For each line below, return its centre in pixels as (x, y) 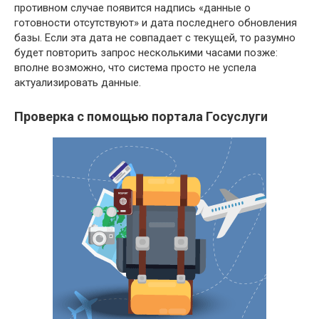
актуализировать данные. (78, 82)
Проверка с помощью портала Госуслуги (141, 116)
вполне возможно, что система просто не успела (135, 67)
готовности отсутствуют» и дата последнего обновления (156, 22)
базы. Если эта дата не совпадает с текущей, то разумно (155, 37)
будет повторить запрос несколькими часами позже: (146, 52)
